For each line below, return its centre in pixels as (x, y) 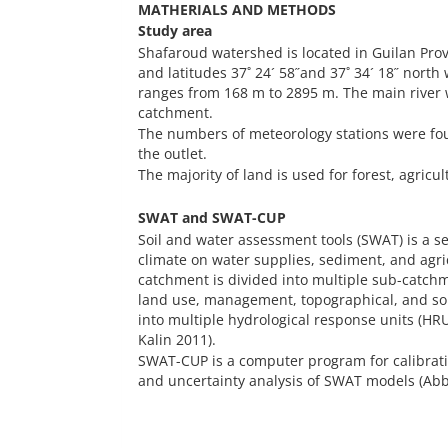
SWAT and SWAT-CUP (212, 218)
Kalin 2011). (177, 339)
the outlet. (172, 153)
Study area (175, 31)
